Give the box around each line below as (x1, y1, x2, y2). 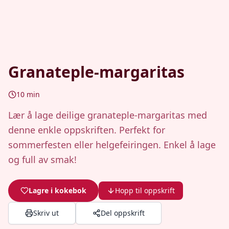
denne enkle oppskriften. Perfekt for (8, 124, 165, 136)
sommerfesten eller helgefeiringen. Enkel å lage (8, 139, 216, 151)
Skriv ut (33, 208, 59, 218)
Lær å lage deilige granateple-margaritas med (8, 109, 207, 121)
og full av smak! (8, 153, 77, 166)
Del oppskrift (101, 208, 145, 218)
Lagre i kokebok (29, 186, 86, 195)
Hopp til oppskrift (115, 186, 175, 195)
